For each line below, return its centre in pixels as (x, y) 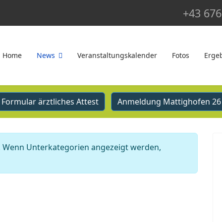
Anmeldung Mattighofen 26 (169, 102)
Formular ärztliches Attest (50, 102)
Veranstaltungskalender (117, 55)
